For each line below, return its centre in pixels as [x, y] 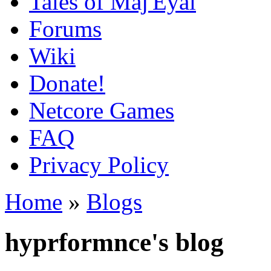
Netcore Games [102, 110]
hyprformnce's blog [114, 242]
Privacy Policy [99, 165]
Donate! [67, 83]
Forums [65, 29]
